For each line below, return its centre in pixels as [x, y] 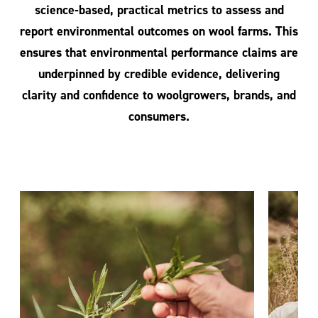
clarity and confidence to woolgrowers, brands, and [159, 95]
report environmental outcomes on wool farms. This [159, 32]
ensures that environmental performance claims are [159, 53]
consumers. [159, 117]
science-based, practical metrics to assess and [159, 10]
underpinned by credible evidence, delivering [159, 74]
